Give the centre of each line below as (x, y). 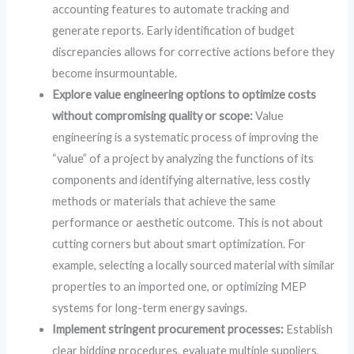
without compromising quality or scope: (153, 116)
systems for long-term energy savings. (150, 308)
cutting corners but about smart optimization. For (179, 244)
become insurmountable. (115, 73)
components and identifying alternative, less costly (181, 180)
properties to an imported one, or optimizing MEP (180, 287)
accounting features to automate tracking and (171, 9)
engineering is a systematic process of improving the (186, 137)
